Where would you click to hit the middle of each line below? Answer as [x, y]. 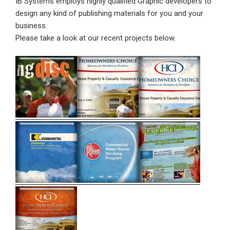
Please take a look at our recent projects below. [95, 38]
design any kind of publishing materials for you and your [109, 14]
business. [31, 26]
